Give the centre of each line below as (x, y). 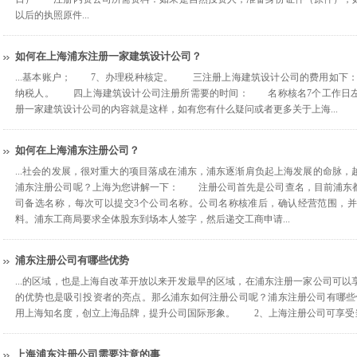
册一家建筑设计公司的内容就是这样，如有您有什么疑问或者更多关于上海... (177, 109)
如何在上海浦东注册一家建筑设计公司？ (108, 56)
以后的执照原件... (52, 15)
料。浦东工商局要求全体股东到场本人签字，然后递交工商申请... (153, 219)
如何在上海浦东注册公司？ (77, 150)
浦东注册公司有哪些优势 (72, 260)
